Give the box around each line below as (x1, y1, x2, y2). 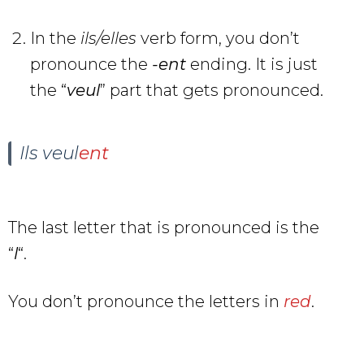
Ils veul (19, 141, 80, 164)
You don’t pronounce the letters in (8, 291, 284, 311)
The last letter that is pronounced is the (8, 217, 319, 237)
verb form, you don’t (136, 28, 300, 48)
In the (30, 28, 80, 48)
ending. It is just (186, 54, 318, 74)
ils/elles (80, 28, 136, 48)
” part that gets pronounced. (100, 80, 323, 100)
